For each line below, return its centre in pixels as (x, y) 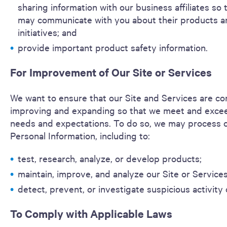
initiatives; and (47, 32)
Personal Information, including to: (80, 135)
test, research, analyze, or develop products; (110, 158)
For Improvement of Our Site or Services (111, 72)
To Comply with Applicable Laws (91, 214)
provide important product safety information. (113, 47)
